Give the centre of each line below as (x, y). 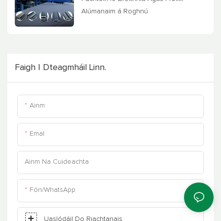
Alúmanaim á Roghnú (115, 12)
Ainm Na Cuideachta (57, 162)
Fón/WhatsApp (53, 190)
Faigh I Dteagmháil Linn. (60, 67)
